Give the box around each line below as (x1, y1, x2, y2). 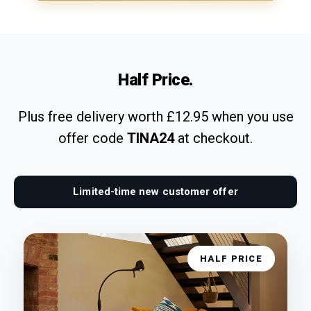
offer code (58, 129, 127, 146)
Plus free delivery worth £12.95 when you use (17, 108, 294, 125)
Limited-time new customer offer (73, 185, 238, 198)
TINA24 (127, 129, 174, 146)
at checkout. (174, 129, 253, 146)
